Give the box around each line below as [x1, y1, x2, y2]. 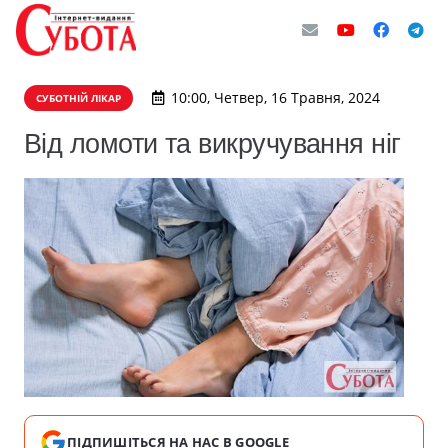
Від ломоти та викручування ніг [24, 128, 401, 159]
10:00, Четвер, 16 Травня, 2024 [170, 88, 380, 107]
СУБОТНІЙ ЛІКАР [36, 91, 121, 105]
